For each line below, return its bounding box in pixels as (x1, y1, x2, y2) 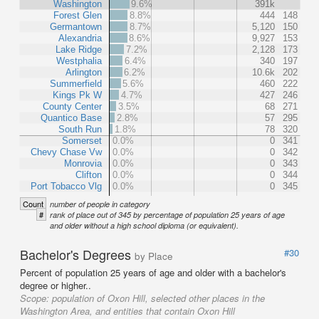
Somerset (62, 135, 102, 146)
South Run (58, 123, 102, 135)
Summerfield (50, 78, 102, 89)
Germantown (50, 21, 102, 32)
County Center (43, 100, 103, 112)
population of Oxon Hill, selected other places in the (52, 291, 265, 305)
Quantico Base (41, 112, 102, 123)
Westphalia (56, 55, 103, 66)
